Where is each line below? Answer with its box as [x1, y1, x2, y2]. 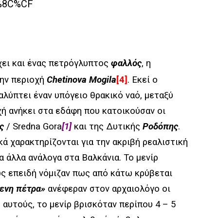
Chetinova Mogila [47, 74, 116, 85]
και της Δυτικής [72, 121, 143, 132]
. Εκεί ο [127, 74, 158, 85]
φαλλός [111, 58, 142, 69]
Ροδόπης [143, 121, 178, 132]
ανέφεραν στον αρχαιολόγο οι [45, 183, 170, 194]
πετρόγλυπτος [49, 58, 111, 69]
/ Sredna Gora [4, 121, 62, 132]
